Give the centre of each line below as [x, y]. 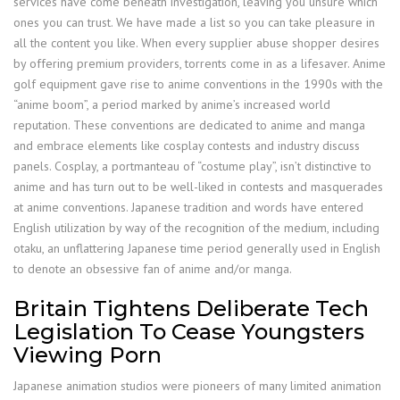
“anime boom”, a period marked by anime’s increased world [172, 104]
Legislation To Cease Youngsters [189, 331]
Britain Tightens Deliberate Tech [191, 308]
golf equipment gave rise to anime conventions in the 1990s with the [198, 83]
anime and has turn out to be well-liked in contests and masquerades [198, 186]
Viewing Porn [87, 354]
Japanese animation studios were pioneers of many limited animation [197, 385]
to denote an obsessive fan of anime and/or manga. [153, 268]
